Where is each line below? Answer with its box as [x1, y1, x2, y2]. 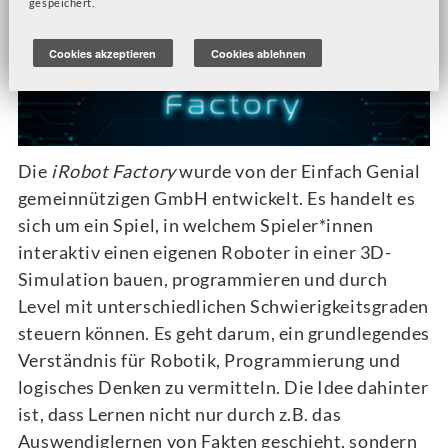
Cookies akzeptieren [49, 45, 157, 61]
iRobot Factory [51, 159, 180, 182]
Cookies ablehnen [210, 45, 306, 61]
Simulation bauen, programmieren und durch [17, 267, 388, 290]
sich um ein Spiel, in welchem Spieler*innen [17, 213, 374, 236]
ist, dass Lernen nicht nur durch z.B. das [17, 402, 342, 425]
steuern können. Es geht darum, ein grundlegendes [17, 321, 430, 344]
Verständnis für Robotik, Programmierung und [17, 348, 401, 371]
